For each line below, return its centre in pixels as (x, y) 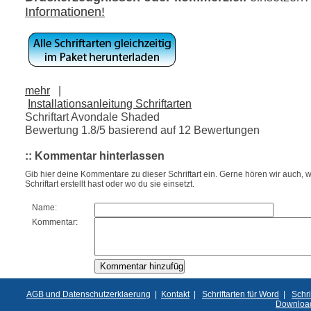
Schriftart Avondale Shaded (92, 116)
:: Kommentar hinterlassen (95, 155)
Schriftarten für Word (241, 294)
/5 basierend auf (137, 129)
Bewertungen (225, 129)
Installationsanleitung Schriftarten (110, 103)
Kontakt (175, 294)
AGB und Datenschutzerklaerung (89, 294)
